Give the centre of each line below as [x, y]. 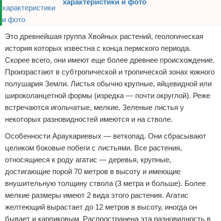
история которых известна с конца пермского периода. [98, 48]
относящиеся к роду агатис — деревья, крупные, [88, 160]
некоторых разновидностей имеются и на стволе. [89, 119]
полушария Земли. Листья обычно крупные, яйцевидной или [108, 84]
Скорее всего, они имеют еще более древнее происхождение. [110, 60]
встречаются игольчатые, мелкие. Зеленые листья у [94, 107]
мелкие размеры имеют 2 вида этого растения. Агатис [97, 195]
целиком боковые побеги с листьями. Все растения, [93, 148]
